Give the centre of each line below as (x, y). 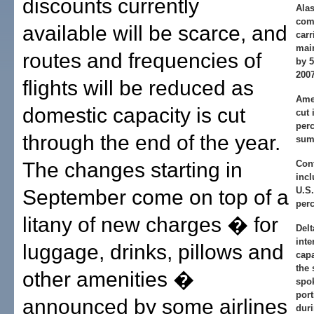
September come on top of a (156, 197)
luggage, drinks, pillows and (153, 252)
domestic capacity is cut (134, 115)
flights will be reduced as (138, 88)
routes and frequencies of (142, 61)
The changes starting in (132, 170)
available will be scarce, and (155, 33)
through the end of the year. (151, 143)
